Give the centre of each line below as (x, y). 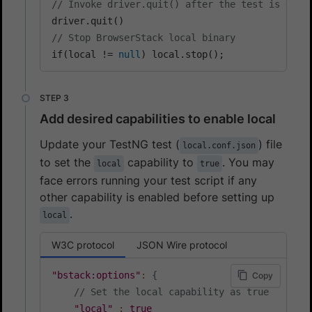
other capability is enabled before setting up (157, 197)
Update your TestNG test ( (110, 144)
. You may (248, 162)
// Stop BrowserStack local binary (143, 37)
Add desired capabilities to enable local (158, 118)
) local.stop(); (182, 54)
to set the (67, 162)
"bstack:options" (96, 275)
